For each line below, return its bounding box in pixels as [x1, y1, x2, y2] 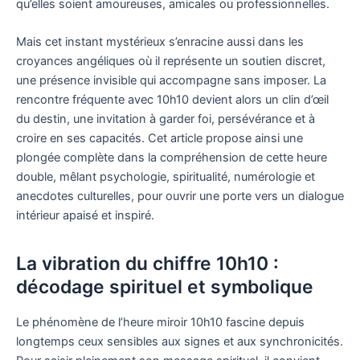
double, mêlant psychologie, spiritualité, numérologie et [16, 170, 315, 185]
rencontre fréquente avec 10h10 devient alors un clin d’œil [16, 92, 329, 108]
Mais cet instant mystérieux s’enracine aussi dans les [16, 35, 304, 50]
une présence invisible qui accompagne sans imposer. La [16, 73, 326, 88]
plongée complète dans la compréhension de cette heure [16, 150, 327, 166]
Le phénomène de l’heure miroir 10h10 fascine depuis [16, 315, 305, 330]
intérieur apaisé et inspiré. [16, 208, 154, 223]
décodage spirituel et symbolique [16, 276, 313, 299]
